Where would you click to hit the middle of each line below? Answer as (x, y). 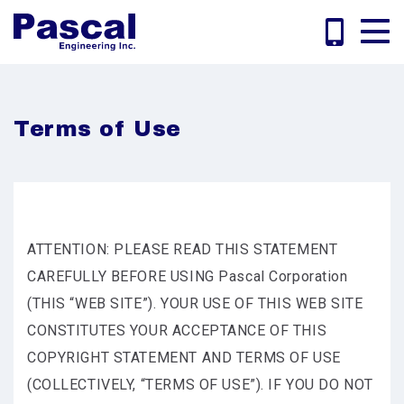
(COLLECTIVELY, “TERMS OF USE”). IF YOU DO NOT (200, 385)
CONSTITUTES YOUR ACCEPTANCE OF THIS (177, 331)
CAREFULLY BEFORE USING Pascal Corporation (188, 276)
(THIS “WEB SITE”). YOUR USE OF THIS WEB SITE (195, 303)
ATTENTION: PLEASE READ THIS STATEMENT (183, 249)
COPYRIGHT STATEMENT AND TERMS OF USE (184, 358)
